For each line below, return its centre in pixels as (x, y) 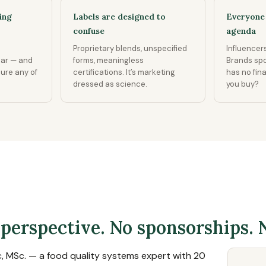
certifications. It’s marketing (124, 72)
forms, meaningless (108, 60)
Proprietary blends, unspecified (130, 48)
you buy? (243, 84)
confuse (89, 31)
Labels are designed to (119, 17)
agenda (241, 31)
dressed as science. (110, 84)
